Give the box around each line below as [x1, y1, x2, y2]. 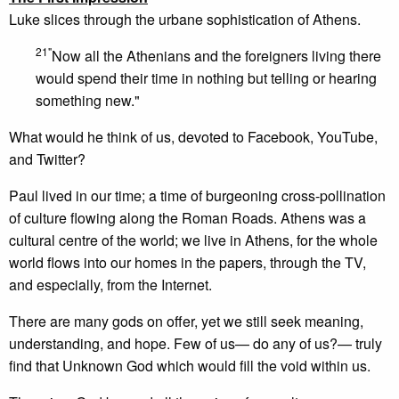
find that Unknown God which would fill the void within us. [9, 355, 370, 376]
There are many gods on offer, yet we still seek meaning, [9, 311, 363, 331]
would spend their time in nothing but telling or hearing [36, 68, 377, 88]
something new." [36, 90, 140, 110]
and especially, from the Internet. [9, 274, 212, 295]
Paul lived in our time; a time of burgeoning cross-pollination [9, 185, 386, 206]
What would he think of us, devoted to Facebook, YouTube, [9, 126, 378, 147]
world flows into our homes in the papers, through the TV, [9, 252, 366, 273]
